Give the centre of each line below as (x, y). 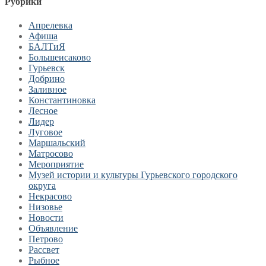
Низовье (45, 207)
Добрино (47, 78)
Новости (46, 217)
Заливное (47, 89)
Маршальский (57, 142)
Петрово (46, 239)
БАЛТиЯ (47, 46)
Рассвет (44, 249)
